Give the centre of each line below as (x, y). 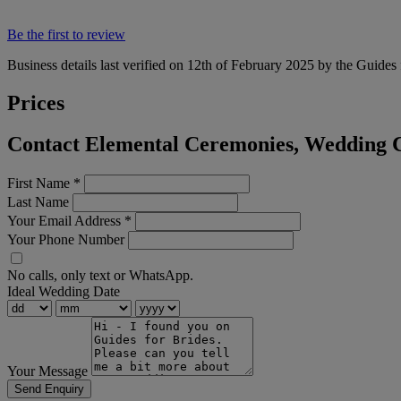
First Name (40, 183)
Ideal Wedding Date (64, 292)
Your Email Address (66, 221)
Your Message (47, 371)
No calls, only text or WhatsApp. (100, 276)
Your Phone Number (66, 240)
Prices (36, 102)
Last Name (38, 202)
